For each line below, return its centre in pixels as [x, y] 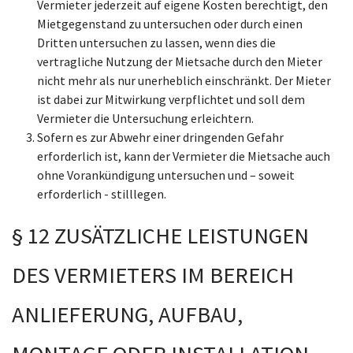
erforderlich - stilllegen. [102, 194]
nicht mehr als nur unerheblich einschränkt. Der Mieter [184, 80]
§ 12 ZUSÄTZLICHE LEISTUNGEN [160, 236]
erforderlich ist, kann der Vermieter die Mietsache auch [184, 156]
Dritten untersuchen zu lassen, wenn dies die [156, 43]
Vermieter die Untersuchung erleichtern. [145, 118]
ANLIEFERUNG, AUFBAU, [127, 314]
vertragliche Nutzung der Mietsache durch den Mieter [180, 61]
